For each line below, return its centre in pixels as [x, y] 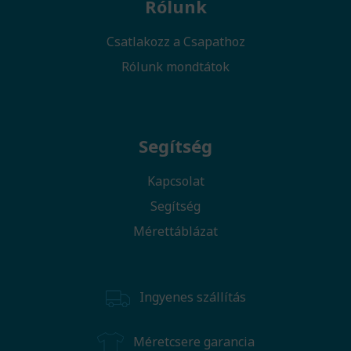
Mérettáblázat [175, 232]
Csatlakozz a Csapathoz [175, 42]
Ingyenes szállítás [191, 297]
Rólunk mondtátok [175, 67]
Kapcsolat [175, 181]
